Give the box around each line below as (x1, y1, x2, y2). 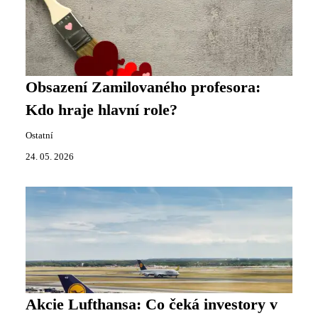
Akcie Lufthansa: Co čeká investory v (26, 295, 278, 313)
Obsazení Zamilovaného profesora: (26, 78, 261, 96)
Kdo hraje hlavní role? (26, 101, 177, 119)
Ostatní (26, 130, 53, 141)
